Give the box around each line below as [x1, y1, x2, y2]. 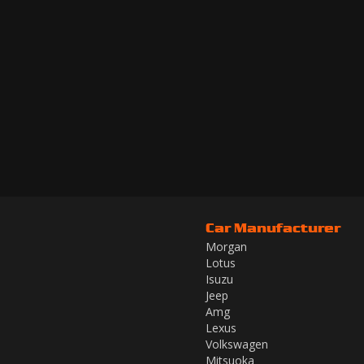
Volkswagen [206, 336, 268, 352]
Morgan [206, 239, 247, 254]
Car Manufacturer [206, 219, 340, 236]
